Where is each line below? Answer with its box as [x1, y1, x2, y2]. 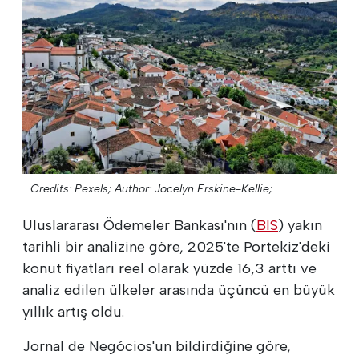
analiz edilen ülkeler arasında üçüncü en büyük [22, 280, 335, 299]
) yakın [278, 216, 322, 234]
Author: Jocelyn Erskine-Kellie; [115, 181, 272, 196]
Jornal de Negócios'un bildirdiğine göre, [22, 337, 291, 355]
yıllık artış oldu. [22, 302, 124, 321]
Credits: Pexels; [30, 181, 111, 196]
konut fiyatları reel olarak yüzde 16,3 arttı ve [22, 259, 317, 277]
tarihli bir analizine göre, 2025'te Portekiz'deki [22, 237, 330, 256]
